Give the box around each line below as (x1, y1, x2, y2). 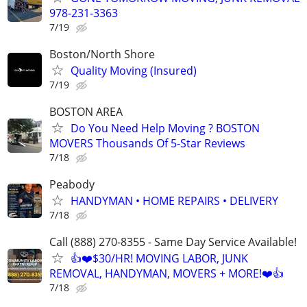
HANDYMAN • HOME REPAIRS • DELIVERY (71, 193, 278, 209)
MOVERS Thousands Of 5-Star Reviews (49, 136, 245, 151)
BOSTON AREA (49, 104, 123, 119)
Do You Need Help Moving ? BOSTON (71, 121, 260, 136)
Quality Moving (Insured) (71, 62, 197, 78)
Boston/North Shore (49, 46, 155, 62)
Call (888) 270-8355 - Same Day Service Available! (49, 234, 297, 250)
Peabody (49, 177, 95, 193)
